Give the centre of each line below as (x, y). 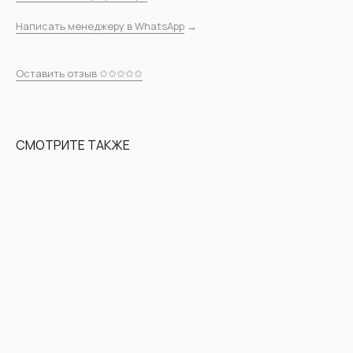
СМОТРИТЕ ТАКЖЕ (73, 145)
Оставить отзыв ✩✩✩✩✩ (79, 73)
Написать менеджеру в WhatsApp (100, 26)
